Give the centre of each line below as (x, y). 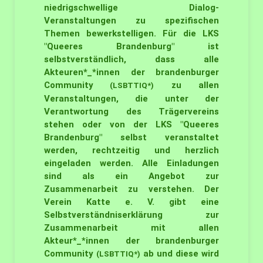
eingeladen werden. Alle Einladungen (131, 163)
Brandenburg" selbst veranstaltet (131, 137)
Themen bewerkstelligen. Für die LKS (131, 33)
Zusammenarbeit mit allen (131, 228)
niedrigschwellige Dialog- (131, 8)
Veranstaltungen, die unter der (131, 99)
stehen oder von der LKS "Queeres (131, 124)
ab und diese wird (180, 254)
